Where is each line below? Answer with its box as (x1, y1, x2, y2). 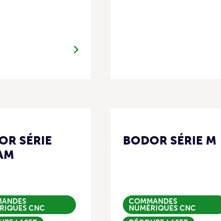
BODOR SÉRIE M (123, 133, 217, 148)
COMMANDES (129, 197, 177, 206)
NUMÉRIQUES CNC (129, 204, 196, 213)
